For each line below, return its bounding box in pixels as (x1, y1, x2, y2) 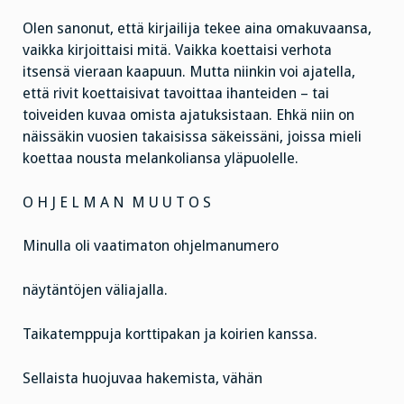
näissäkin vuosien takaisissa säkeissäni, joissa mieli (23, 127, 362, 145)
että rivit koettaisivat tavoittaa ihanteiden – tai (23, 84, 329, 102)
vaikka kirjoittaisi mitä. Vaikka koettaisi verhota (23, 41, 332, 59)
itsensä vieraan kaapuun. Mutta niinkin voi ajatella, (23, 62, 355, 80)
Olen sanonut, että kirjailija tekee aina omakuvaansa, (23, 19, 372, 37)
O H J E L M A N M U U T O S (23, 193, 211, 211)
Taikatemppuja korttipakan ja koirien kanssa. (23, 325, 317, 343)
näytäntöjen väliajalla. (23, 281, 168, 299)
